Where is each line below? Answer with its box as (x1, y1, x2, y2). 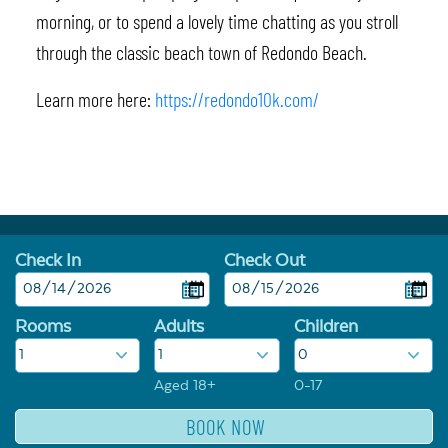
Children (293, 316, 358, 337)
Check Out (224, 250, 305, 271)
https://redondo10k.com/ (154, 86, 319, 111)
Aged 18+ (154, 376, 217, 394)
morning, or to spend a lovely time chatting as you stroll (35, 8, 398, 33)
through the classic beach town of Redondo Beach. (35, 39, 367, 64)
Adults (154, 316, 205, 337)
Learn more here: (35, 86, 155, 111)
